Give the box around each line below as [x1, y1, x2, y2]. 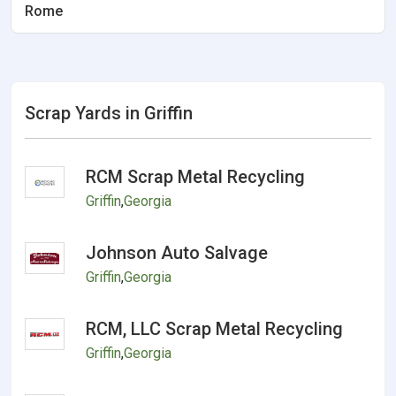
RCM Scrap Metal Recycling [86, 166, 306, 187]
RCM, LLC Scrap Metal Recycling [86, 318, 344, 339]
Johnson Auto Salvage [86, 242, 269, 263]
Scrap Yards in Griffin [25, 103, 193, 124]
